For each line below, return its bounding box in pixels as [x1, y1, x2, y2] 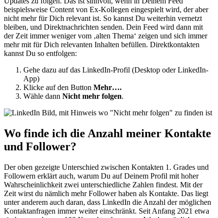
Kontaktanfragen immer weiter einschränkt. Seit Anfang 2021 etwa [4, 207, 209, 216]
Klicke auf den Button [23, 83, 93, 92]
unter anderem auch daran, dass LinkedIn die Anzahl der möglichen [4, 198, 211, 207]
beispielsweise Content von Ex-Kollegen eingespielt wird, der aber [4, 5, 208, 14]
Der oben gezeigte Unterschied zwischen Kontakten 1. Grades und [4, 163, 209, 172]
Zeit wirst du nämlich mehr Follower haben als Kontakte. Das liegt [4, 189, 208, 198]
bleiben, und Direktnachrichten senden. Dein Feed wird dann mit [4, 23, 203, 32]
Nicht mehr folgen [62, 92, 122, 101]
